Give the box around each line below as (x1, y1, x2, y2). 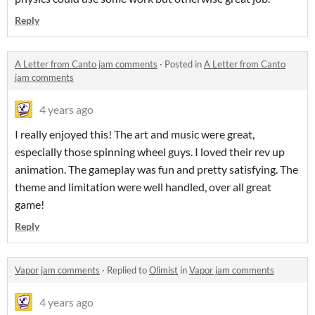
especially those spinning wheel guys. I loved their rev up (15, 145, 285, 159)
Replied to (107, 264, 149, 276)
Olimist (149, 264, 178, 276)
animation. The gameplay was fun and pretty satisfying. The (15, 162, 298, 176)
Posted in (165, 58, 204, 70)
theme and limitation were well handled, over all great (15, 180, 271, 194)
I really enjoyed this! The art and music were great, (15, 127, 255, 141)
